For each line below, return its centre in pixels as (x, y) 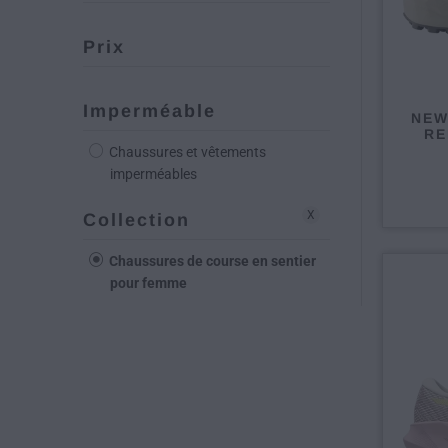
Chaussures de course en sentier (211, 261)
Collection (136, 220)
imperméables (153, 174)
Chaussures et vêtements (186, 152)
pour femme (148, 283)
